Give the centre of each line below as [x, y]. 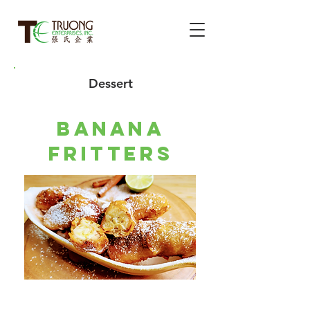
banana [111, 129]
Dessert [111, 83]
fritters [111, 154]
